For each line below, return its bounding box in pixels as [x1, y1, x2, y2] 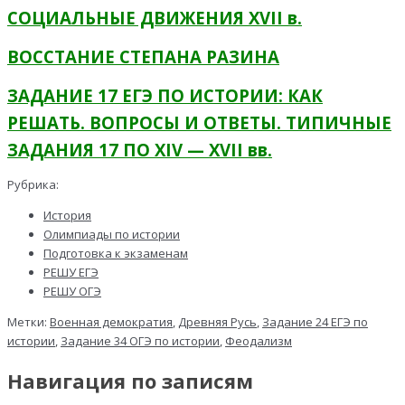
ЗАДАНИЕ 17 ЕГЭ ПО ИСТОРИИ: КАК [7, 84, 323, 108]
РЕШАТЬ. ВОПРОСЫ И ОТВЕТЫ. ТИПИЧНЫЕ [7, 111, 391, 135]
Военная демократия [50, 314, 173, 331]
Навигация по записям [7, 366, 253, 394]
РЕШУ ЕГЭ [43, 264, 99, 281]
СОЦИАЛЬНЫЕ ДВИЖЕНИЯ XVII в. [7, 6, 302, 30]
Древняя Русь [178, 314, 257, 331]
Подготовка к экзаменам [43, 245, 188, 262]
